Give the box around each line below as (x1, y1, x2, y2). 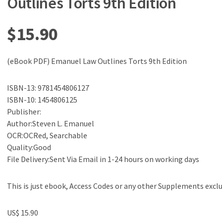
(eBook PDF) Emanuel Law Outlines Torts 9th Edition (7, 56, 187, 66)
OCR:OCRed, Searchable (7, 130, 87, 140)
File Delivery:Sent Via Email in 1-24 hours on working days (7, 154, 199, 164)
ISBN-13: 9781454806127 (7, 83, 89, 93)
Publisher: (7, 107, 41, 116)
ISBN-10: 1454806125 (7, 95, 77, 105)
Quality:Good (7, 142, 51, 152)
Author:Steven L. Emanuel (7, 118, 94, 128)
